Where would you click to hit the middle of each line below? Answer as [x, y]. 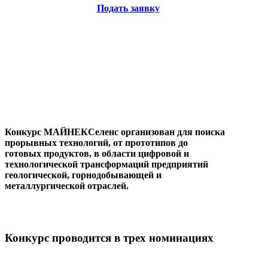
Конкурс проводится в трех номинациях [109, 237]
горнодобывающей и [117, 175]
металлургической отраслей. [67, 185]
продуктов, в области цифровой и [116, 153]
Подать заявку [128, 8]
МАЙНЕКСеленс [81, 132]
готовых [24, 153]
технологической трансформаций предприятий [106, 164]
